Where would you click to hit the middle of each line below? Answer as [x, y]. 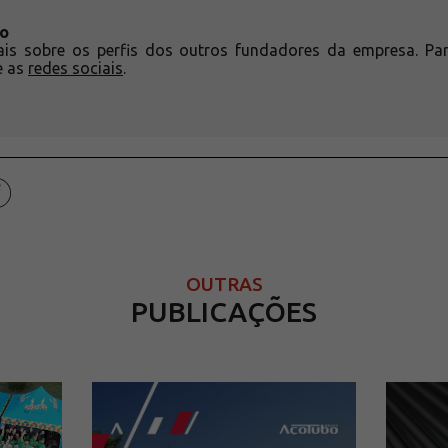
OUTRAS [224, 283]
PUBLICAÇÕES [224, 311]
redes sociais [75, 67]
